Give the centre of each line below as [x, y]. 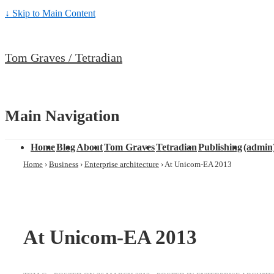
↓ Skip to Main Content [50, 13]
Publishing [220, 147]
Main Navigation [62, 116]
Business [64, 165]
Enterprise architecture [122, 165]
